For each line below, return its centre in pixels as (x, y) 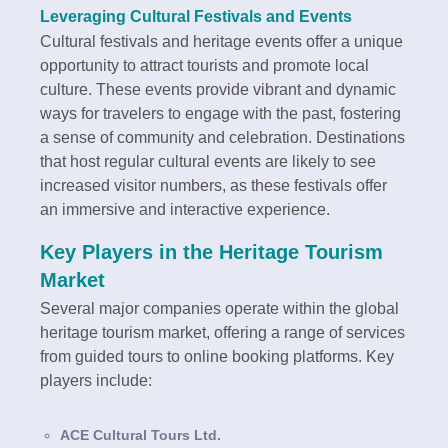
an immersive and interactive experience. (185, 209)
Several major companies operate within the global (219, 308)
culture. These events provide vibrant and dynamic (218, 89)
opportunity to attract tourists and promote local (204, 65)
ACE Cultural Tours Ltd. (140, 434)
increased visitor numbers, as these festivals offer (213, 185)
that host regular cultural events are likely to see (208, 161)
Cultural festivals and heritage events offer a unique (221, 41)
